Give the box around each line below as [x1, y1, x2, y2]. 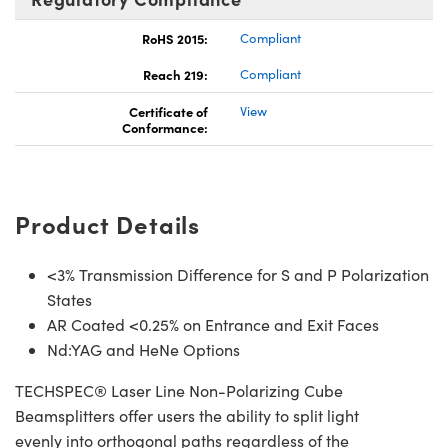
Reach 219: [143, 65, 208, 84]
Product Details [15, 207, 200, 241]
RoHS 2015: [142, 29, 208, 48]
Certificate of [129, 102, 208, 121]
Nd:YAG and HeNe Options [47, 339, 240, 361]
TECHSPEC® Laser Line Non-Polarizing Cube [15, 380, 343, 402]
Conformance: [122, 118, 208, 137]
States [47, 289, 92, 311]
